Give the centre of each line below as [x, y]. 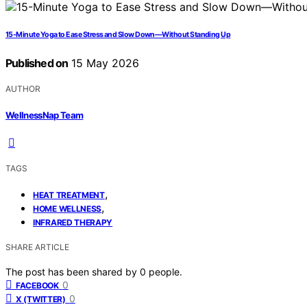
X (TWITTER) [41, 299]
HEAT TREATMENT [69, 195]
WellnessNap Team [45, 115]
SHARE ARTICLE [37, 247]
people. [165, 271]
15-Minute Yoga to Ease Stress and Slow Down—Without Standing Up [118, 35]
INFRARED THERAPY [73, 222]
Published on [37, 63]
